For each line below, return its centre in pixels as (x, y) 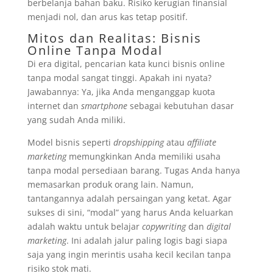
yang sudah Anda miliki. (76, 120)
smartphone (104, 106)
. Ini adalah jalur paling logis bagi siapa (147, 240)
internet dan (54, 106)
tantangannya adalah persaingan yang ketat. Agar (129, 198)
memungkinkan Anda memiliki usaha (143, 156)
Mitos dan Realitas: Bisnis (114, 38)
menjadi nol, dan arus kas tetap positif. (107, 17)
